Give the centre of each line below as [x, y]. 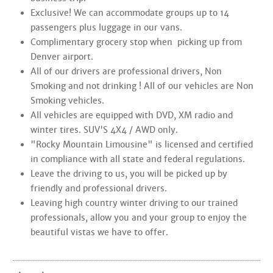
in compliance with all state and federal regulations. [139, 159]
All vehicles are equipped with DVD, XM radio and [132, 115]
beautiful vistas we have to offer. [99, 232]
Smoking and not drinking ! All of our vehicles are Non [142, 86]
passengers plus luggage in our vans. [106, 27]
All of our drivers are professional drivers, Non [126, 71]
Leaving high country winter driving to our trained [134, 203]
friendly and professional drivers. [100, 188]
